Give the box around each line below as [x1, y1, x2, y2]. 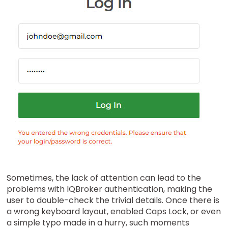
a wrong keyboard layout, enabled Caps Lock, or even [7, 206, 221, 217]
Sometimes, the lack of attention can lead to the [7, 172, 202, 184]
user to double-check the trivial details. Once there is [7, 194, 220, 206]
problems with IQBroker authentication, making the [7, 183, 213, 195]
